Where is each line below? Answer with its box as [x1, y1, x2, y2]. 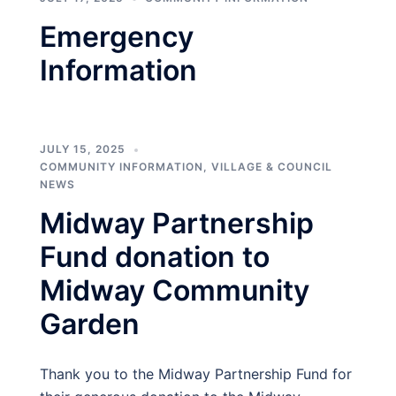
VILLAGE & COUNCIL [211, 160, 332, 173]
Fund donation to [40, 240, 270, 274]
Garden [40, 307, 140, 341]
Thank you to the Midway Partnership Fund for [40, 365, 352, 383]
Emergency [40, 19, 194, 54]
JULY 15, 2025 [40, 142, 126, 156]
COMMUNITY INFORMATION [40, 160, 203, 173]
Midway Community [40, 273, 309, 308]
